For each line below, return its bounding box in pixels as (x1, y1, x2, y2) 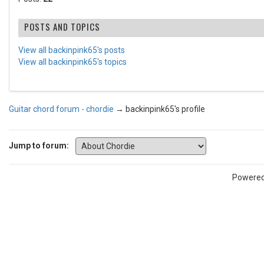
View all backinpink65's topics (18, 57, 127, 67)
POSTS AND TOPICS (24, 20, 100, 33)
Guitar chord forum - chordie (9, 104, 114, 114)
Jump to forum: (9, 140, 69, 150)
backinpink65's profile (126, 104, 205, 114)
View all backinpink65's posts (18, 45, 125, 55)
